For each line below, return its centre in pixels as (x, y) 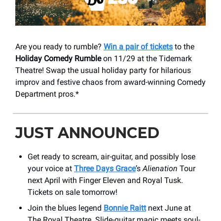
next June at (168, 208)
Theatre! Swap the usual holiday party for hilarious (103, 70)
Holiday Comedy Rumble (58, 58)
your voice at (51, 168)
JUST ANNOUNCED (87, 133)
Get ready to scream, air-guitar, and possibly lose (111, 156)
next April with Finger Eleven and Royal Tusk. (105, 180)
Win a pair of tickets (138, 46)
